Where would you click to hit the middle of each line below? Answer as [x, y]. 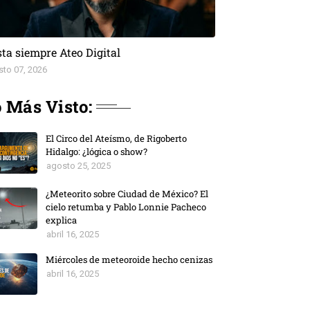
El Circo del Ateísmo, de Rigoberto [117, 138]
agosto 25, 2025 [79, 165]
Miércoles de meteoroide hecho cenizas [129, 259]
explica [62, 220]
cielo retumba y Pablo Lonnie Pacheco [126, 207]
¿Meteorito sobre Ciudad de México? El [127, 193]
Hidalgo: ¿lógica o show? [97, 151]
